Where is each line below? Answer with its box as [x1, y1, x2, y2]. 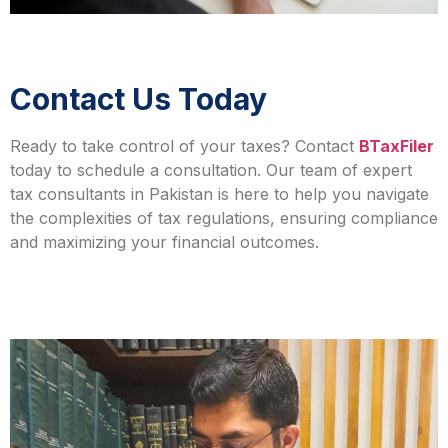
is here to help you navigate [213, 184, 429, 205]
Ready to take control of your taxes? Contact [10, 136, 359, 157]
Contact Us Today [10, 81, 267, 118]
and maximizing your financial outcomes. [10, 232, 319, 253]
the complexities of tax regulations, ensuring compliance [10, 208, 438, 229]
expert [363, 160, 412, 181]
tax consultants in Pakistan [10, 184, 213, 205]
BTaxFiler [359, 136, 434, 157]
